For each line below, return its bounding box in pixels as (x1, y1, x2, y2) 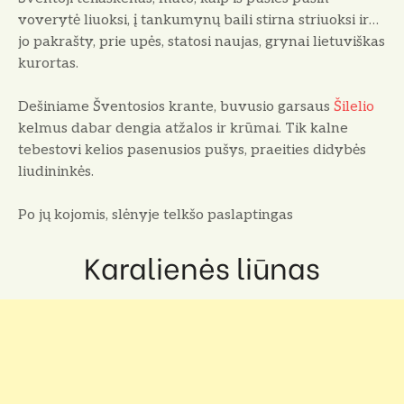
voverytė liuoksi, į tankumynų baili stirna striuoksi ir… (18, 12, 379, 30)
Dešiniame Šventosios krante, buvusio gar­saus (18, 98, 334, 116)
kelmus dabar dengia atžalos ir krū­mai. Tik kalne (18, 120, 348, 138)
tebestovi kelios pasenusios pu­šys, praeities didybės (18, 142, 366, 160)
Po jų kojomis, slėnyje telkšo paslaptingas (18, 207, 293, 225)
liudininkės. (18, 163, 94, 181)
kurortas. (18, 55, 78, 73)
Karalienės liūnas (84, 245, 320, 288)
